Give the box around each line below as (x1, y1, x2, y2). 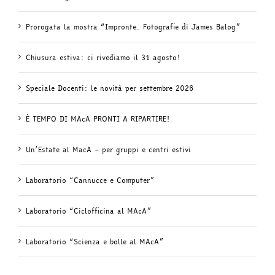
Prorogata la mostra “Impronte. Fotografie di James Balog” (26, 21, 240, 33)
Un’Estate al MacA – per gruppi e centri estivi (26, 144, 191, 155)
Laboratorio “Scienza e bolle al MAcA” (26, 236, 163, 247)
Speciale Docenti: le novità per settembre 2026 (26, 82, 193, 94)
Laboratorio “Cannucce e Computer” (26, 174, 154, 186)
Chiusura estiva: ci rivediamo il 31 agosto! (26, 52, 180, 63)
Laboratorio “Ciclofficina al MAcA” (26, 205, 151, 217)
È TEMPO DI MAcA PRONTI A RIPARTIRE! (26, 113, 169, 125)
